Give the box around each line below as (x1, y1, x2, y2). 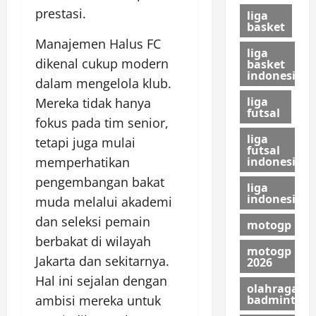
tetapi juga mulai (35, 133, 135, 151)
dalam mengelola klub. (35, 74, 171, 92)
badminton (246, 291, 310, 308)
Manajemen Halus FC (35, 35, 161, 52)
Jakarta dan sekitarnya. (35, 252, 169, 269)
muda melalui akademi (35, 193, 172, 210)
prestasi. (35, 4, 86, 22)
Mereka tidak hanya (35, 94, 151, 111)
